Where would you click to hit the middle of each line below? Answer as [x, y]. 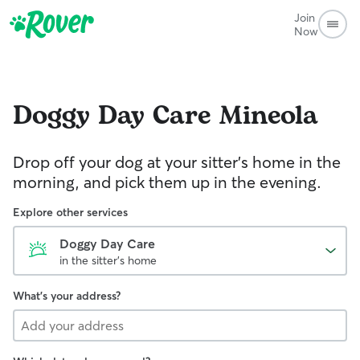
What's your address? [67, 296]
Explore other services [70, 212]
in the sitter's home [108, 260]
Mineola [268, 116]
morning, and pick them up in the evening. [167, 182]
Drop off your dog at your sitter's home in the [177, 162]
